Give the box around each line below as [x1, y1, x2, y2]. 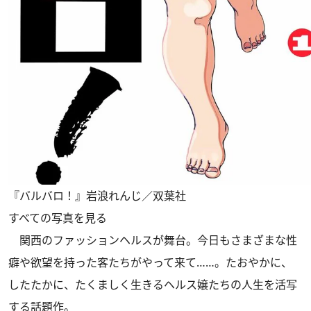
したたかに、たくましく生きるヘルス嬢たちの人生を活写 [8, 277, 297, 293]
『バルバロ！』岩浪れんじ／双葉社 [8, 188, 186, 204]
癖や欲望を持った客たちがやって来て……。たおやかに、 [8, 255, 292, 271]
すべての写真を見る [8, 210, 107, 226]
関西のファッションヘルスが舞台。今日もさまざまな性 [8, 233, 297, 249]
